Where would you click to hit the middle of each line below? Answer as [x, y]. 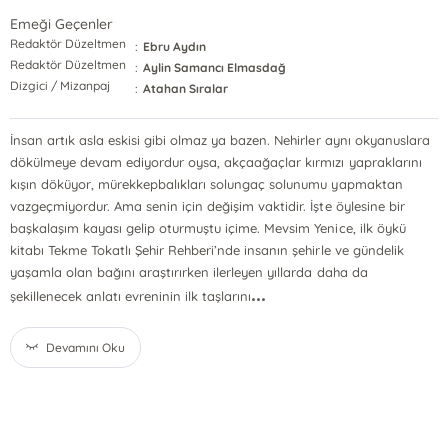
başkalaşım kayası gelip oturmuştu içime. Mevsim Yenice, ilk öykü [207, 228]
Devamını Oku [86, 347]
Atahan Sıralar [186, 88]
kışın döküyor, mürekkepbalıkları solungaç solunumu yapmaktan [206, 184]
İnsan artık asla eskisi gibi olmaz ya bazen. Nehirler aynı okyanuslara [219, 140]
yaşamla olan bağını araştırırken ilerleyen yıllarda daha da [188, 272]
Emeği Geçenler [61, 24]
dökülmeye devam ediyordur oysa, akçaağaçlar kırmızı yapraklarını [215, 162]
